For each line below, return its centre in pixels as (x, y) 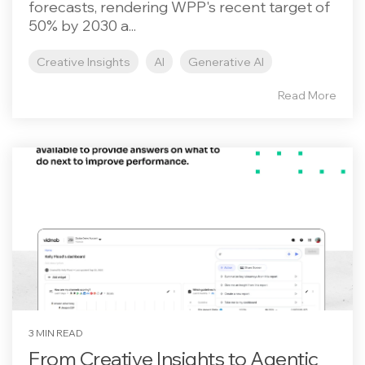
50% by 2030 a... (82, 26)
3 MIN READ (56, 333)
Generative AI (226, 62)
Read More (307, 95)
